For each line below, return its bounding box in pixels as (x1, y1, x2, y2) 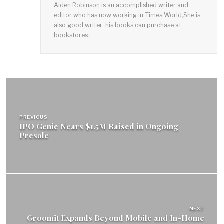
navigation (6, 97, 93, 121)
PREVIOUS (19, 114, 48, 120)
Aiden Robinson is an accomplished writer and (53, 1, 188, 9)
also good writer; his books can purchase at (53, 21, 181, 29)
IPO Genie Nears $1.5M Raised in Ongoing (19, 120, 179, 131)
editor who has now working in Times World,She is (53, 11, 200, 19)
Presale (19, 129, 49, 140)
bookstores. (53, 31, 89, 39)
